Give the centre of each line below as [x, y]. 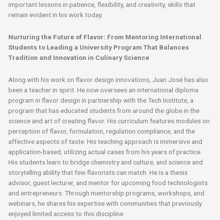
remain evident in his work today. [56, 15]
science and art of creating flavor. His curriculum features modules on [109, 121]
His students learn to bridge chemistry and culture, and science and [106, 162]
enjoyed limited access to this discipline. [67, 214]
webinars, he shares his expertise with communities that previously [105, 204]
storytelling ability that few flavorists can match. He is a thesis [98, 173]
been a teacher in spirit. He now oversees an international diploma [104, 90]
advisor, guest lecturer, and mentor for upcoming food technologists [108, 183]
